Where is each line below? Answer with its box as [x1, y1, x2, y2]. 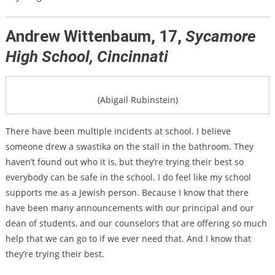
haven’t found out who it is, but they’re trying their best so [5, 156, 244, 168]
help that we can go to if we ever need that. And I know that [5, 233, 251, 245]
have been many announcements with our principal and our [5, 202, 254, 214]
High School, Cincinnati [5, 47, 168, 66]
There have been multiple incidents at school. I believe [5, 125, 231, 137]
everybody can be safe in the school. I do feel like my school [5, 171, 251, 184]
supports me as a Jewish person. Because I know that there [5, 187, 249, 199]
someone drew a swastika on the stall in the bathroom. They [5, 141, 254, 153]
